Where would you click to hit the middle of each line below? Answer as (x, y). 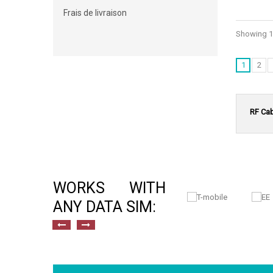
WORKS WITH (109, 188)
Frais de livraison (95, 13)
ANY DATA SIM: (105, 207)
